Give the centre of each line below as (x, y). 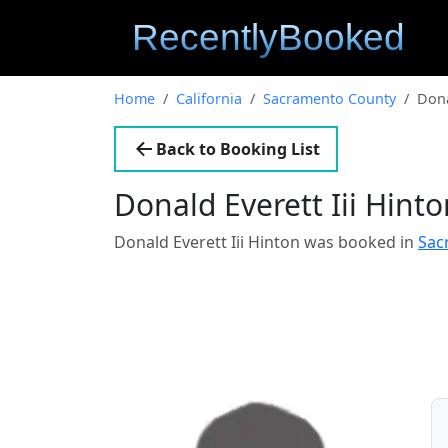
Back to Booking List (238, 149)
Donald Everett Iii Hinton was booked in (266, 242)
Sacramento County (329, 98)
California (209, 98)
